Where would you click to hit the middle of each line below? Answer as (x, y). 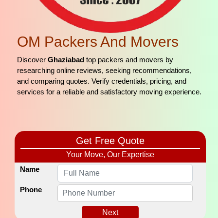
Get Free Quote (110, 141)
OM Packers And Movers (98, 42)
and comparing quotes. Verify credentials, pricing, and (102, 81)
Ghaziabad (66, 60)
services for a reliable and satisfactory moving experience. (109, 92)
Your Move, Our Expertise (110, 154)
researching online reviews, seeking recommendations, (104, 70)
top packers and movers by (129, 60)
